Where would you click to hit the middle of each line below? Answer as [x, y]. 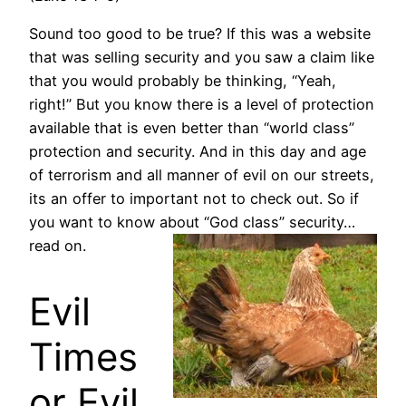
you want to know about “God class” [159, 222]
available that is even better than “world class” [192, 128]
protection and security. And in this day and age [198, 152]
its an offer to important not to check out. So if [194, 199]
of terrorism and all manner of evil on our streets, [202, 175]
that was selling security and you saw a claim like [202, 58]
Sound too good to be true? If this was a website [200, 34]
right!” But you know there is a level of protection [202, 105]
